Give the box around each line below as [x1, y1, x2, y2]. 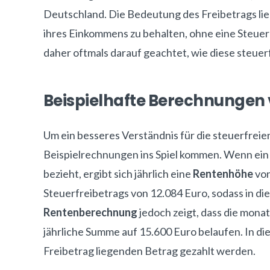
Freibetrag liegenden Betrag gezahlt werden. [43, 244, 256, 257]
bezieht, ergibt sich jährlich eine [43, 167, 193, 180]
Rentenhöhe [193, 167, 253, 180]
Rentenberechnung [43, 206, 137, 219]
